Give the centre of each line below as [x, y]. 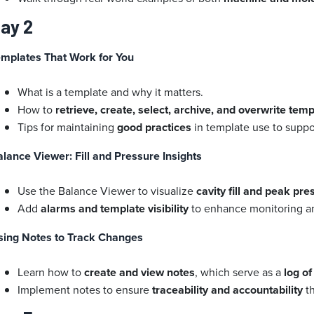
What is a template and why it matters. [111, 92]
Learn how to [51, 272]
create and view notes [140, 273]
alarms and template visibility [115, 209]
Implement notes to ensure [85, 290]
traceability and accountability [228, 290]
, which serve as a [240, 272]
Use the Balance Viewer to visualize [107, 191]
